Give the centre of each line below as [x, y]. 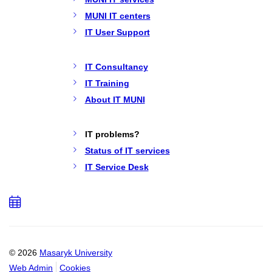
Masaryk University [76, 253]
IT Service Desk [117, 167]
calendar [59, 228]
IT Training [107, 83]
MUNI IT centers [117, 15]
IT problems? [112, 134]
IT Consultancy [116, 66]
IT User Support [117, 32]
